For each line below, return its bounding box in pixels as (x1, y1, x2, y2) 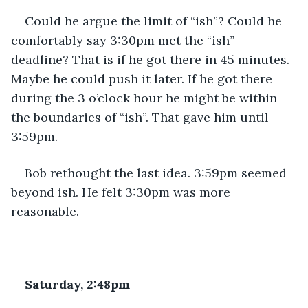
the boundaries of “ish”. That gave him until (11, 109, 272, 125)
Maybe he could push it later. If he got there (11, 70, 276, 87)
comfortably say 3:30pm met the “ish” (11, 32, 238, 48)
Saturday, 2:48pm (25, 276, 130, 292)
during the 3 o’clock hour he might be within (11, 89, 280, 106)
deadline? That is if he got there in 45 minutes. (11, 51, 293, 67)
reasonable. (11, 203, 79, 219)
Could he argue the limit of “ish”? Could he (25, 12, 285, 29)
